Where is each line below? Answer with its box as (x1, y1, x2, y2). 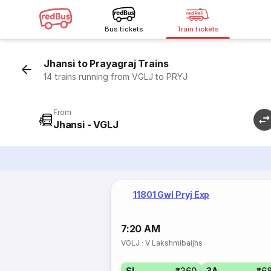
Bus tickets (105, 25, 143, 33)
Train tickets (177, 25, 219, 33)
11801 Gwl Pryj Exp (133, 189, 210, 200)
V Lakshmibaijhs (145, 238, 203, 247)
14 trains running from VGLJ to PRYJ (44, 71, 188, 82)
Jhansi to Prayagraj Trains (44, 57, 169, 70)
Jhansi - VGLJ (53, 119, 119, 131)
